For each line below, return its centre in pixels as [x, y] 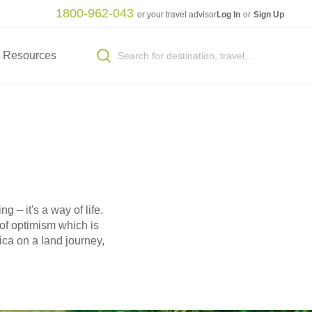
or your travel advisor [177, 14]
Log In [229, 14]
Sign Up [269, 14]
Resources [29, 55]
